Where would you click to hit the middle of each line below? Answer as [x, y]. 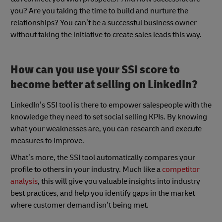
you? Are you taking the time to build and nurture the [99, 11]
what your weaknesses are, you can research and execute [106, 129]
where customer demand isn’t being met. [80, 205]
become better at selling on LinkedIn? [104, 84]
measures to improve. [47, 140]
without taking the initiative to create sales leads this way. [106, 34]
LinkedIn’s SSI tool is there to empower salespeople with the [111, 105]
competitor [181, 169]
